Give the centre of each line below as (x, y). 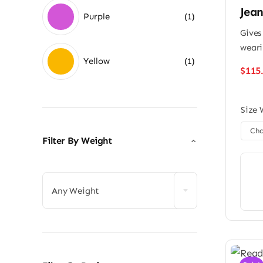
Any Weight (75, 190)
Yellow (97, 61)
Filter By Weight (77, 141)
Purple (97, 17)
